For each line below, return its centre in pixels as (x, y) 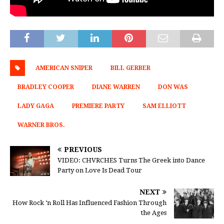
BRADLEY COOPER (46, 87)
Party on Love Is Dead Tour (100, 170)
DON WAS (173, 87)
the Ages (154, 213)
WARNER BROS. (41, 125)
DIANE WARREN (116, 87)
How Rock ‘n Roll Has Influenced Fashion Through (89, 203)
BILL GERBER (130, 68)
